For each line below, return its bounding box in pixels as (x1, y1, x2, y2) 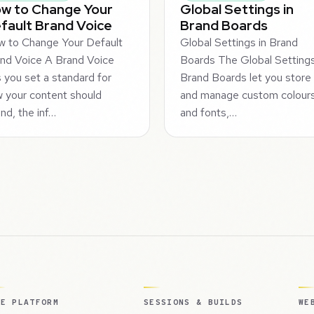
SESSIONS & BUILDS (144, 297, 243, 308)
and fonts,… (180, 104, 238, 120)
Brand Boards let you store (180, 69, 312, 85)
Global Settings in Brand (180, 34, 299, 50)
